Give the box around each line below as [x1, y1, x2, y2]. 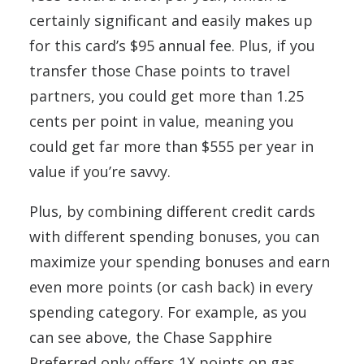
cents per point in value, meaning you [29, 110, 294, 131]
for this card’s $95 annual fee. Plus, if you [29, 35, 315, 55]
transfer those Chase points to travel [29, 60, 290, 80]
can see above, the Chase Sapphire [29, 327, 272, 347]
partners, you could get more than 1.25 [29, 85, 304, 106]
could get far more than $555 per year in [29, 136, 314, 156]
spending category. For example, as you [29, 301, 307, 322]
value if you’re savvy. [29, 161, 175, 181]
